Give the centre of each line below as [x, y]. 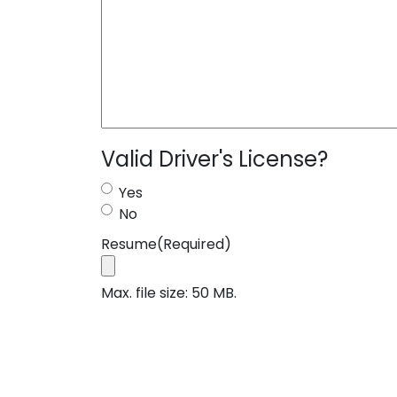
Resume [129, 244]
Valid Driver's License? [214, 159]
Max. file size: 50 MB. [169, 293]
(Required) [194, 244]
